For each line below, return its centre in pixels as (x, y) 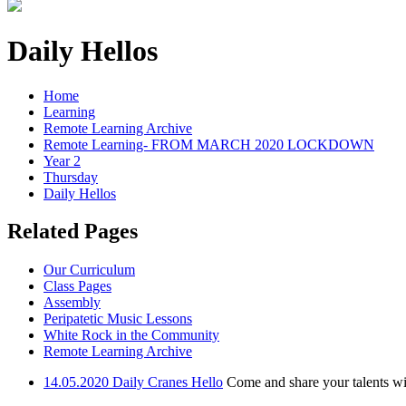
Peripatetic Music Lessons (118, 319)
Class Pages (77, 286)
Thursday (71, 177)
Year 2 (62, 160)
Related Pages (72, 232)
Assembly (72, 303)
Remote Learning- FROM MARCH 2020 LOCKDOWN (209, 144)
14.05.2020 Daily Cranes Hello (133, 382)
